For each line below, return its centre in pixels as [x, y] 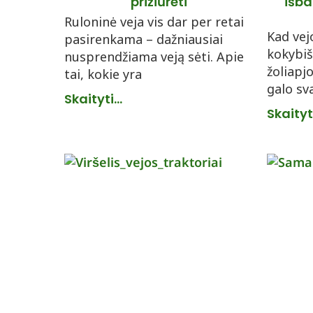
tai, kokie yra [103, 74]
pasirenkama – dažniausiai [144, 39]
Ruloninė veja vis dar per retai [154, 22]
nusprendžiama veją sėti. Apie [154, 57]
